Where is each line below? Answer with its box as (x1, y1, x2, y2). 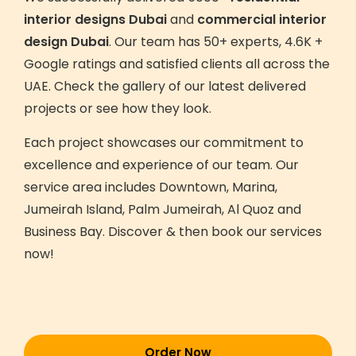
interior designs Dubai (24, 10, 167, 29)
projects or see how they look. (24, 99, 211, 118)
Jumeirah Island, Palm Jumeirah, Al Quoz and (24, 199, 301, 219)
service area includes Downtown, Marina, (24, 177, 277, 196)
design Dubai (24, 32, 109, 51)
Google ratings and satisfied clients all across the (24, 54, 330, 73)
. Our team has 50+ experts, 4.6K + (109, 32, 323, 51)
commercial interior (197, 10, 327, 29)
